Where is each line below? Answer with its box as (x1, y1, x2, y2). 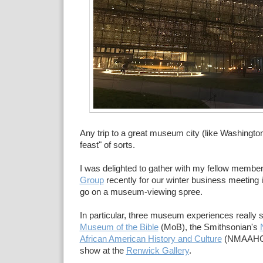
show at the (79, 246, 126, 255)
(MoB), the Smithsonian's (158, 222, 260, 232)
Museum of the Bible (79, 222, 159, 232)
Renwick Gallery (126, 246, 189, 255)
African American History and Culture (79, 234, 222, 244)
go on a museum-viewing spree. (79, 187, 203, 197)
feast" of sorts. (79, 140, 137, 150)
